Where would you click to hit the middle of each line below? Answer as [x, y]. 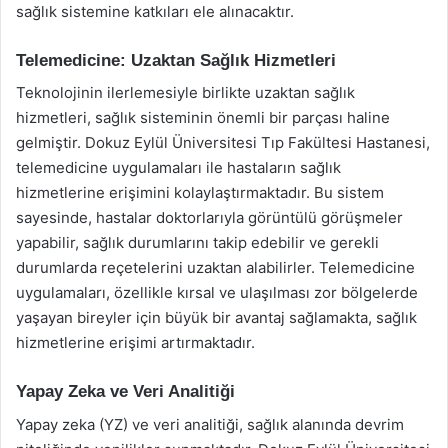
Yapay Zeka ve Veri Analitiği [125, 391]
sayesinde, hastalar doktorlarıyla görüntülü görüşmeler [209, 217]
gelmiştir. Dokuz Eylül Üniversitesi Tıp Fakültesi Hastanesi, [223, 142]
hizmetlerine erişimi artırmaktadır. [135, 342]
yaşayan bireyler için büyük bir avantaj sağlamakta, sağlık [216, 317]
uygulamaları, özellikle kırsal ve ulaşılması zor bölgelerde [217, 292]
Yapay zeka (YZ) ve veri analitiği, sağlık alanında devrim [210, 424]
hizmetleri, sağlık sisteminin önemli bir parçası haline [203, 117]
